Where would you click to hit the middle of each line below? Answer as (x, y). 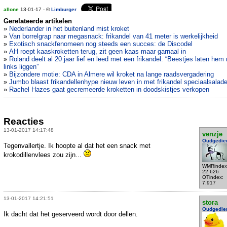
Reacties (24, 121)
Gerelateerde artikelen (38, 21)
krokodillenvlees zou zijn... (44, 155)
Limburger (64, 10)
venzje (212, 134)
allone (11, 10)
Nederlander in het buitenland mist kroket (69, 29)
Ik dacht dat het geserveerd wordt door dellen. (71, 214)
